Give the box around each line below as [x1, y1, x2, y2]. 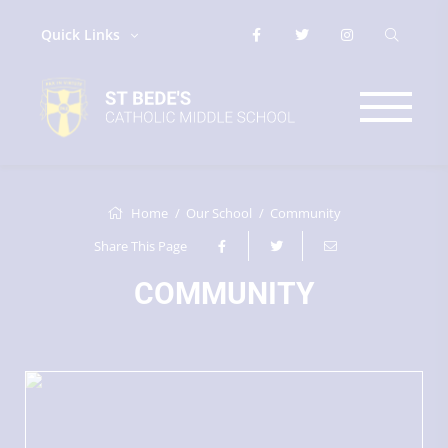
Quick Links [41, 25, 121, 44]
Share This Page [94, 237, 187, 255]
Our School [186, 204, 252, 222]
